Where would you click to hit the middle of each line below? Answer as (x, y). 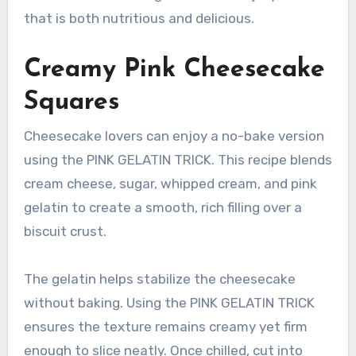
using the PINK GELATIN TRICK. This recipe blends (178, 160)
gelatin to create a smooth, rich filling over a (163, 208)
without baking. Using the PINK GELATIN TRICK (169, 303)
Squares (71, 102)
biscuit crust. (65, 232)
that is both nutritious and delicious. (139, 18)
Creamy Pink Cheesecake (174, 70)
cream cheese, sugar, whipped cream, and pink (170, 184)
